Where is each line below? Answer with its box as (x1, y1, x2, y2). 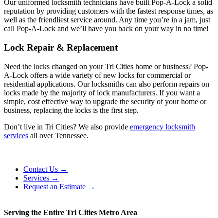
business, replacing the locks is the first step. (4, 106, 139, 114)
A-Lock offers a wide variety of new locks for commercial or (4, 71, 191, 79)
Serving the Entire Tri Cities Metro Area (4, 208, 137, 217)
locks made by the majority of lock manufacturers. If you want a (4, 88, 200, 97)
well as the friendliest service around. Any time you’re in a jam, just (4, 16, 210, 24)
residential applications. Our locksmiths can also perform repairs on (4, 79, 209, 88)
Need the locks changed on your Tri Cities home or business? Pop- (4, 62, 208, 71)
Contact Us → (23, 164, 68, 173)
